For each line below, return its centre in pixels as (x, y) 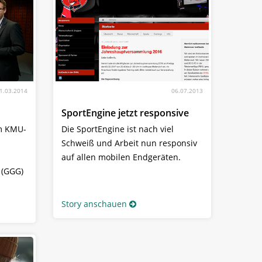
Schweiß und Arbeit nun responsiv (129, 143)
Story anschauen (94, 204)
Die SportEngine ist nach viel (118, 129)
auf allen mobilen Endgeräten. (121, 157)
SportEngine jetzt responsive (125, 113)
